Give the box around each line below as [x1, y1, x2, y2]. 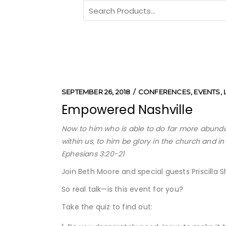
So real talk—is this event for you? [62, 184, 183, 194]
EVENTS [194, 88, 220, 96]
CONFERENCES [138, 88, 191, 96]
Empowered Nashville [62, 101, 193, 118]
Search [83, 1, 108, 11]
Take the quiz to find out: [62, 202, 153, 212]
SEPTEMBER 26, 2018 [62, 88, 131, 96]
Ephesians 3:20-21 [62, 149, 125, 159]
